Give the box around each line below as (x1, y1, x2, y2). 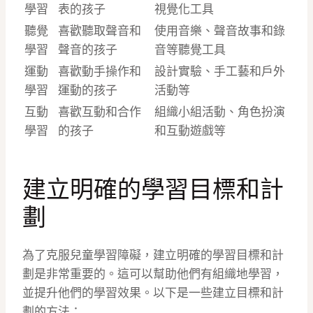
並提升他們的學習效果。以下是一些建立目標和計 (22, 286, 284, 300)
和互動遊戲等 (154, 124, 226, 138)
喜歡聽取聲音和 (58, 24, 141, 38)
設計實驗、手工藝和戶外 (154, 64, 285, 79)
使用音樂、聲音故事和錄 (154, 24, 285, 38)
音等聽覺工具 (154, 43, 226, 57)
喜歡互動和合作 (58, 105, 141, 119)
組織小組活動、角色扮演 (154, 105, 285, 119)
